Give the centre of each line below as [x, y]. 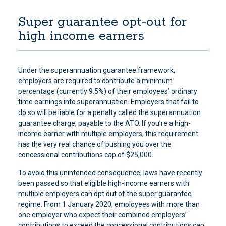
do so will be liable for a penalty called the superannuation [109, 112]
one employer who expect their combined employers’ [102, 215]
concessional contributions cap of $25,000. [86, 155]
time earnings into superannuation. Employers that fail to [108, 102]
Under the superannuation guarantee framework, [96, 70]
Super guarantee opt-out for [102, 22]
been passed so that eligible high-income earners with [103, 183]
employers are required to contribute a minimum [95, 81]
